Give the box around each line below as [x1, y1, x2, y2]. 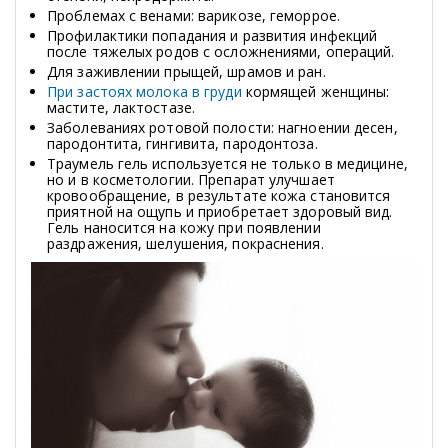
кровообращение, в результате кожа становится [47, 186, 391, 206]
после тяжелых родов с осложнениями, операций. [47, 42, 395, 62]
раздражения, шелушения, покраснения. [47, 234, 324, 254]
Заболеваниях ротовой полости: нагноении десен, [47, 118, 398, 138]
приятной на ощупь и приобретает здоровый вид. [47, 202, 393, 222]
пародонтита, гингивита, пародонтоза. [47, 134, 318, 154]
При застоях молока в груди [47, 82, 242, 102]
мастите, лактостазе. [47, 98, 195, 118]
